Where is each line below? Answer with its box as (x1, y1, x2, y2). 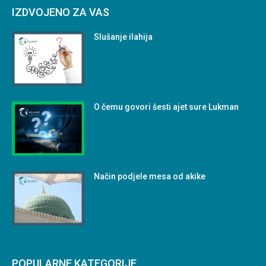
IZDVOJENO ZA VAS (12, 5, 109, 18)
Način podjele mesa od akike (94, 172, 206, 182)
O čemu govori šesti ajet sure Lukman (94, 102, 239, 112)
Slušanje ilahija (94, 31, 153, 42)
